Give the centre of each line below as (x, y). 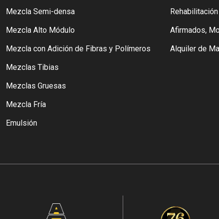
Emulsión (22, 123)
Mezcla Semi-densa (40, 12)
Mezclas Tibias (32, 67)
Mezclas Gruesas (36, 86)
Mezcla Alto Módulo (40, 30)
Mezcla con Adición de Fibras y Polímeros (78, 49)
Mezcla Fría (26, 105)
